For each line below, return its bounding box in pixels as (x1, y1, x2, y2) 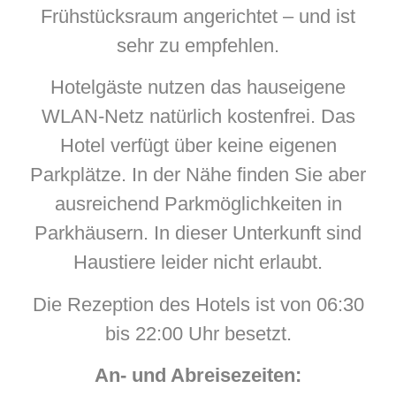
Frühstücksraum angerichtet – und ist (41, 4, 355, 27)
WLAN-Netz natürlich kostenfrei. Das (41, 105, 355, 128)
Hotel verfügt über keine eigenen (59, 134, 337, 157)
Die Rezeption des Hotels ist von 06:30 (32, 293, 364, 316)
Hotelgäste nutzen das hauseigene (50, 76, 346, 99)
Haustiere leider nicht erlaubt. (73, 251, 323, 274)
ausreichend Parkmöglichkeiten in (54, 193, 342, 216)
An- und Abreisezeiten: (95, 364, 301, 387)
